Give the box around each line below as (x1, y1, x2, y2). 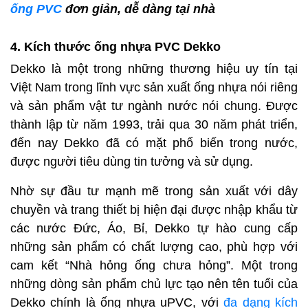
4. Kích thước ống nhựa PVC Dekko (10, 40, 221, 54)
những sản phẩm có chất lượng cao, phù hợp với (10, 240, 298, 254)
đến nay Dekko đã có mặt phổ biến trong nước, (10, 136, 298, 151)
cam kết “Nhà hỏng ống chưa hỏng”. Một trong (10, 258, 298, 273)
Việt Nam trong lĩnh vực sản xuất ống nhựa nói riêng (10, 80, 298, 95)
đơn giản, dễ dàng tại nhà (62, 2, 215, 16)
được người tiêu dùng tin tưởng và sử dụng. (10, 155, 253, 169)
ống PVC (10, 2, 62, 16)
